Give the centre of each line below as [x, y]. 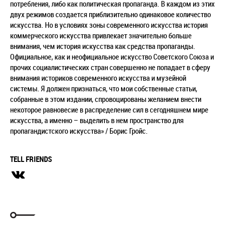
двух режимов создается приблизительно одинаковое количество [110, 14]
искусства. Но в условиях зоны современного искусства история [109, 25]
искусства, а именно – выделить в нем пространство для [97, 120]
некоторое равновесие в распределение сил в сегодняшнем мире [109, 109]
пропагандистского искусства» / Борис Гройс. [79, 131]
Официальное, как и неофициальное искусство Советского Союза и [112, 56]
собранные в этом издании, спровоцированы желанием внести [106, 99]
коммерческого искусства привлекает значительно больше [101, 35]
